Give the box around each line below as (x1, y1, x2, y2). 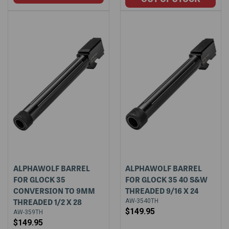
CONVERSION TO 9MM (13, 185, 95, 196)
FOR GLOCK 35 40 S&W (125, 173, 208, 185)
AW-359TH (13, 208, 43, 216)
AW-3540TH (125, 197, 159, 204)
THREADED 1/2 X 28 (13, 196, 82, 208)
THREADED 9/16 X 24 (125, 185, 199, 196)
